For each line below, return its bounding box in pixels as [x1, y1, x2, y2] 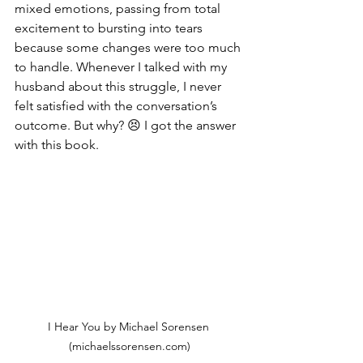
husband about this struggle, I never [15, 79, 224, 94]
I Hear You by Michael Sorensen [47, 318, 212, 334]
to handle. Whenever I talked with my [15, 59, 230, 75]
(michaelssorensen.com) [69, 338, 190, 353]
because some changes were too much [15, 40, 244, 55]
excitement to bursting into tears [15, 20, 206, 36]
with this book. [15, 137, 99, 152]
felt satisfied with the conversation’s [15, 98, 220, 113]
